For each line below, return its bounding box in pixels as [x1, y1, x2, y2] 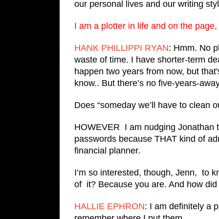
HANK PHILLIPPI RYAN [74, 43, 169, 53]
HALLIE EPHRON [74, 201, 145, 211]
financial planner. [74, 145, 143, 155]
